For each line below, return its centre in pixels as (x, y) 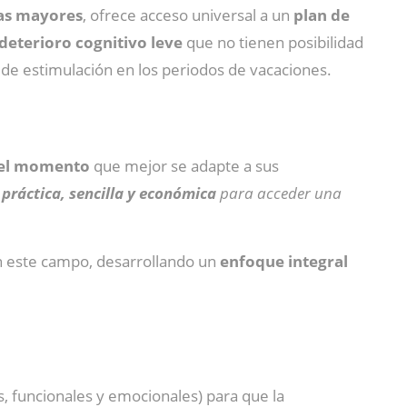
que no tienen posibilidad (273, 42)
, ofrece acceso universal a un (188, 15)
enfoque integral (284, 261)
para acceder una (279, 193)
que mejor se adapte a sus (184, 166)
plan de (322, 15)
